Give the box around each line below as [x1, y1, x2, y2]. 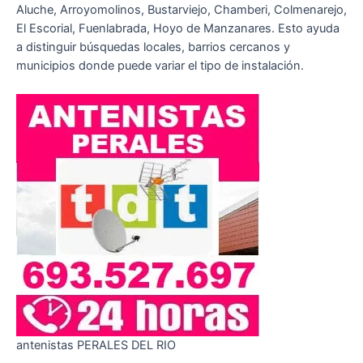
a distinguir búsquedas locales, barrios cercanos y [16, 39, 290, 54]
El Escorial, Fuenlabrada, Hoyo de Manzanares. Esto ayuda [16, 20, 340, 36]
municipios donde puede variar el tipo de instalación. [16, 58, 304, 73]
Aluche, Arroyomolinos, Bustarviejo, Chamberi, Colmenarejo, [16, 2, 347, 17]
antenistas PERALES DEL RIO [16, 338, 176, 353]
